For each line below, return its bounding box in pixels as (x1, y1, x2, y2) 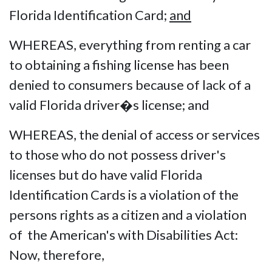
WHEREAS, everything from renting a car (9, 36, 251, 53)
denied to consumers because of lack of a (9, 76, 251, 93)
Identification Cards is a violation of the (9, 186, 239, 203)
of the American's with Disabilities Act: (9, 226, 240, 243)
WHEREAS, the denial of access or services (9, 126, 260, 143)
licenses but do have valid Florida (9, 166, 202, 183)
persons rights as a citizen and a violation (9, 206, 246, 223)
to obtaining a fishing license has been (9, 56, 229, 73)
